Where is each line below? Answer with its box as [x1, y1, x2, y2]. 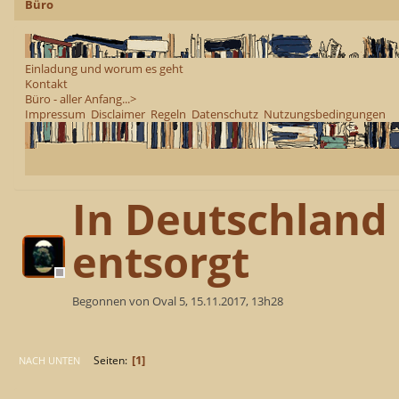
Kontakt [25, 75, 68, 92]
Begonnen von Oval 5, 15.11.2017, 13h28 [72, 293, 283, 310]
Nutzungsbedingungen [264, 105, 386, 122]
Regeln [151, 105, 186, 122]
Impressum [25, 105, 85, 122]
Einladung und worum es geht [25, 60, 183, 77]
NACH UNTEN [19, 353, 80, 367]
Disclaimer [91, 105, 145, 122]
